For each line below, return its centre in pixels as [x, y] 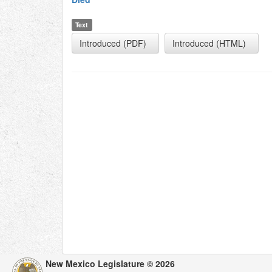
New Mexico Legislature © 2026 [110, 263]
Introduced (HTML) [209, 43]
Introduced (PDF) [113, 43]
